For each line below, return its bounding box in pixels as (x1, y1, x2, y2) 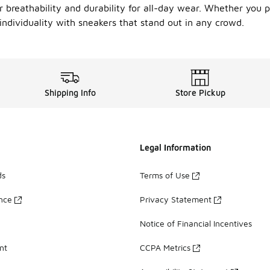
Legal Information (140, 142, 211, 153)
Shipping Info (44, 87, 96, 98)
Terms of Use (140, 170, 190, 181)
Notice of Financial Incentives (140, 218, 252, 229)
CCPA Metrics (140, 242, 190, 253)
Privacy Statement (140, 194, 212, 205)
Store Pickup (175, 87, 225, 98)
